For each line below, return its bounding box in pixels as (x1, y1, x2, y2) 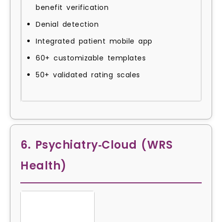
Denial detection (36, 19, 99, 29)
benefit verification (36, 2, 109, 12)
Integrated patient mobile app (36, 36, 153, 46)
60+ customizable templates (36, 53, 146, 63)
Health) (20, 158, 67, 173)
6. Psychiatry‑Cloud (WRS (20, 137, 172, 153)
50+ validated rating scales (36, 70, 140, 80)
